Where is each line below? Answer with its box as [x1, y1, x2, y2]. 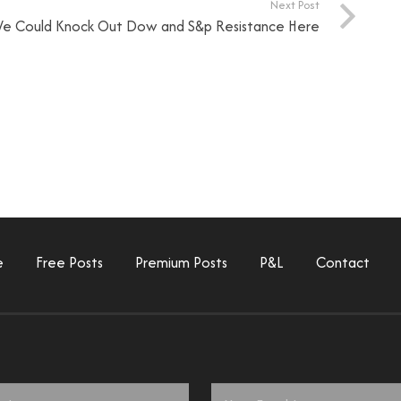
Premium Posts [135, 252, 227, 274]
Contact [316, 252, 370, 274]
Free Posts [36, 252, 103, 274]
